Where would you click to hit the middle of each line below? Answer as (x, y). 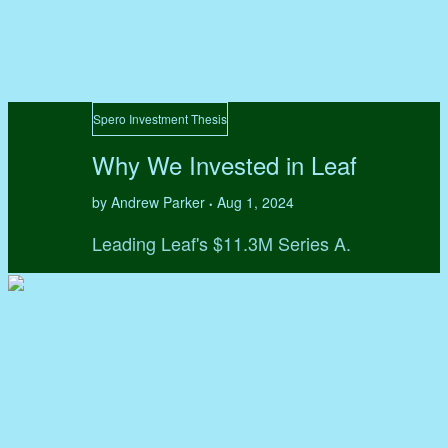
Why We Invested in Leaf (224, 165)
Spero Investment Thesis (159, 119)
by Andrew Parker (150, 202)
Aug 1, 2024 (255, 202)
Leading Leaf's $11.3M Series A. (221, 243)
